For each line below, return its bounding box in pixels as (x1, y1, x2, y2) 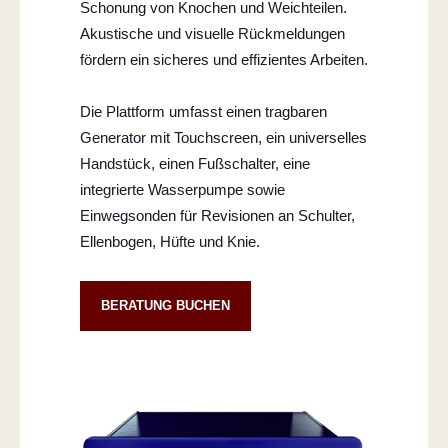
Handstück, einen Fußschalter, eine (80, 154, 310, 172)
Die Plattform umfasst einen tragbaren (80, 102, 327, 120)
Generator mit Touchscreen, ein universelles (80, 128, 367, 146)
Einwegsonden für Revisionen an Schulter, (80, 206, 355, 224)
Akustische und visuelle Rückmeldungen (80, 24, 345, 42)
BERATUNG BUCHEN (101, 297, 230, 313)
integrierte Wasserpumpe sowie (80, 180, 285, 198)
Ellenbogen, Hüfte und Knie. (80, 232, 260, 250)
